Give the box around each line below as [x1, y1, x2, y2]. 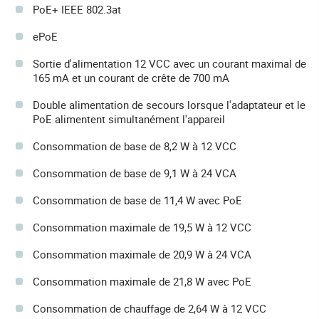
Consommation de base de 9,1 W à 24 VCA [33, 166, 236, 181]
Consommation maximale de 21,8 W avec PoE [33, 274, 251, 289]
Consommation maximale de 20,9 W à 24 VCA [33, 247, 251, 262]
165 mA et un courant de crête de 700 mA [33, 70, 229, 85]
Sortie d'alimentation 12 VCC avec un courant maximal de [33, 56, 306, 71]
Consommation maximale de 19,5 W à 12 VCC [33, 220, 251, 235]
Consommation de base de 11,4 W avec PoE [33, 193, 242, 208]
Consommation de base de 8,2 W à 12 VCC [33, 139, 236, 154]
